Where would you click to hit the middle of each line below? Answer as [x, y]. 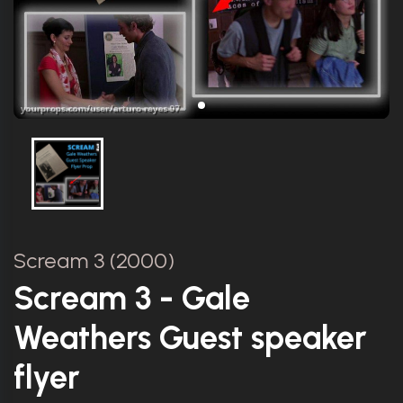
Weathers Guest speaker [190, 337]
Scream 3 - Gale [132, 298]
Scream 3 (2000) [94, 260]
